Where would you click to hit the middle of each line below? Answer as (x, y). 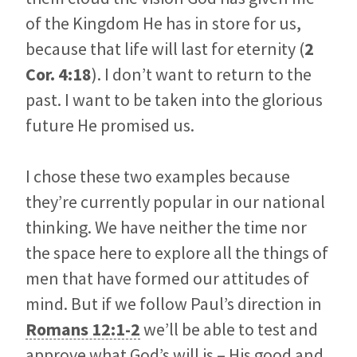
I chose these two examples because (158, 177)
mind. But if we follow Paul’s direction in (174, 304)
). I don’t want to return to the (202, 75)
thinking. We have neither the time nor (166, 228)
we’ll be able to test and (229, 330)
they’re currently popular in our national (175, 202)
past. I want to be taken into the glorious (174, 100)
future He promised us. (110, 126)
